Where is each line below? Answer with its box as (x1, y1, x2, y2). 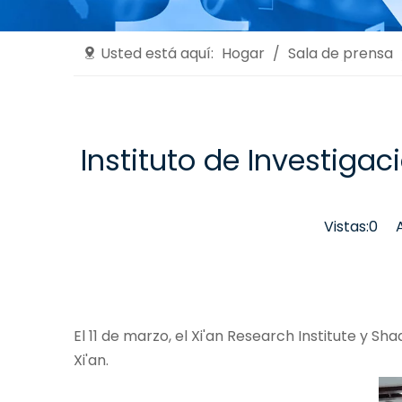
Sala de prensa (288, 43, 393, 65)
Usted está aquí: (97, 43, 217, 65)
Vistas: (324, 216, 369, 238)
